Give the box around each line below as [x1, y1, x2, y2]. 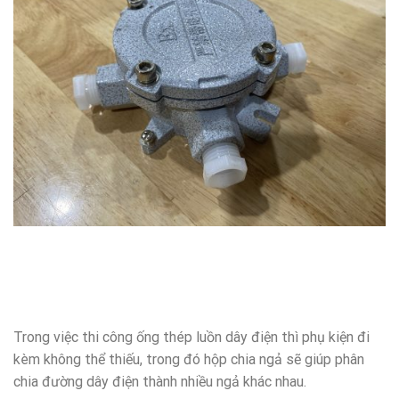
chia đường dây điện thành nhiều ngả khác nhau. [13, 373, 306, 391]
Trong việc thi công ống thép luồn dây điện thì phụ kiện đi [13, 329, 370, 346]
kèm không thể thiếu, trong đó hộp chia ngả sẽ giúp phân [13, 351, 364, 369]
